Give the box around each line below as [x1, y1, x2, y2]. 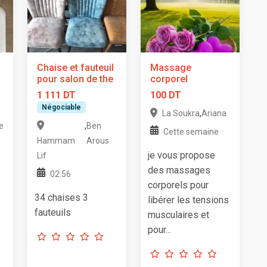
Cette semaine [163, 126, 219, 136]
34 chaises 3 [35, 192, 88, 204]
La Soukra [162, 108, 200, 118]
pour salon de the [37, 73, 113, 85]
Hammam [37, 136, 75, 146]
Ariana [201, 108, 226, 118]
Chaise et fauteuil [37, 61, 114, 73]
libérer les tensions [148, 194, 229, 206]
